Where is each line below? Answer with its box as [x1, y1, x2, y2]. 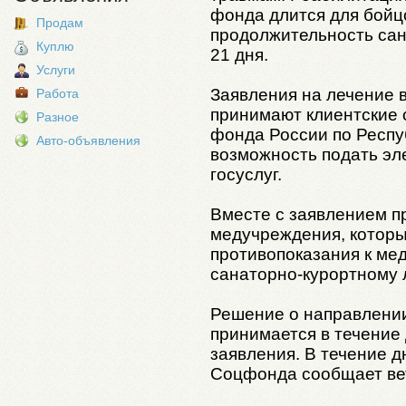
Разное [36, 110, 79, 124]
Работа [36, 86, 79, 101]
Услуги [36, 63, 75, 77]
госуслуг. [210, 164, 282, 184]
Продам [36, 15, 83, 30]
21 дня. [210, 44, 268, 64]
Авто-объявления [36, 133, 140, 148]
